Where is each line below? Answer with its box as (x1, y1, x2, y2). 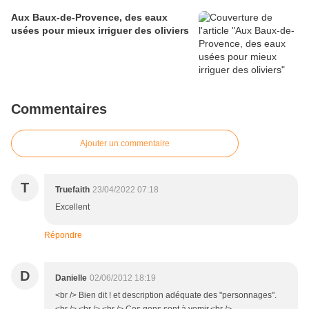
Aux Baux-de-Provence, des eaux (11, 12, 168, 23)
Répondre (44, 230, 82, 241)
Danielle (55, 273, 87, 283)
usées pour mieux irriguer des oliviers (11, 25, 189, 37)
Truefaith (55, 185, 90, 195)
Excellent (55, 202, 90, 212)
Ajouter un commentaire (80, 139, 170, 149)
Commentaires (11, 101, 107, 117)
